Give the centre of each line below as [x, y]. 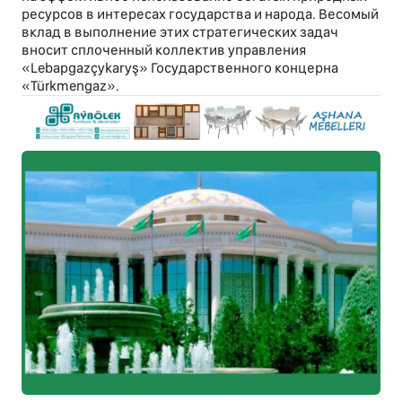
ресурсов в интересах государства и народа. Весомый [200, 14]
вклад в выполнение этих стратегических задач [180, 32]
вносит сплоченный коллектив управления [164, 50]
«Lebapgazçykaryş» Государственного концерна [180, 68]
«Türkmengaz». [70, 86]
